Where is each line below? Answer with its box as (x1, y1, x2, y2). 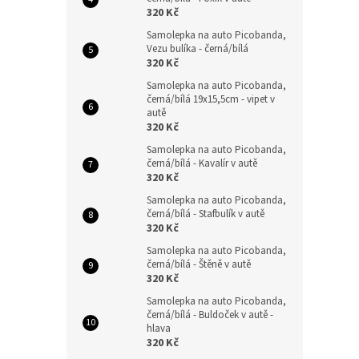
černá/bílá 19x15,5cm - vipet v (147, 92, 275, 107)
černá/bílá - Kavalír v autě (147, 156, 257, 171)
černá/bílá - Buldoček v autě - (147, 308, 273, 323)
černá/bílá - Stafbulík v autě (147, 207, 264, 222)
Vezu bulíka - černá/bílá (147, 42, 248, 57)
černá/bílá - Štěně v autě (147, 257, 251, 272)
